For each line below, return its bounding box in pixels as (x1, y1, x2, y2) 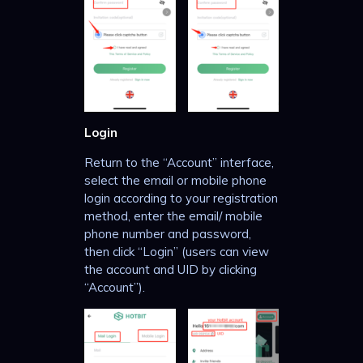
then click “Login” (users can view (84, 243, 269, 259)
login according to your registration (84, 190, 278, 206)
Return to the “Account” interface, (84, 154, 274, 170)
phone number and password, (84, 225, 251, 241)
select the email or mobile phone (84, 172, 267, 188)
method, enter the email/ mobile (84, 207, 263, 224)
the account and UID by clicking (84, 261, 257, 277)
